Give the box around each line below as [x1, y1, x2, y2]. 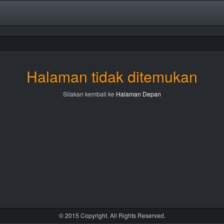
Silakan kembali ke [63, 89, 116, 98]
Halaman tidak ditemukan [26, 65, 197, 87]
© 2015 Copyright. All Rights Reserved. [58, 211, 165, 219]
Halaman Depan [116, 89, 161, 98]
